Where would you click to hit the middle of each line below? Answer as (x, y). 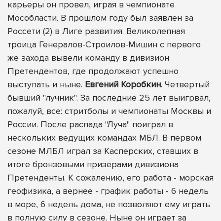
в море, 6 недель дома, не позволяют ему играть (109, 204)
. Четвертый (185, 84)
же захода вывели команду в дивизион (88, 57)
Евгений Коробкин (123, 84)
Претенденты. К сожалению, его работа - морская (110, 177)
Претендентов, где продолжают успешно (93, 71)
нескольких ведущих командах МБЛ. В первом (104, 137)
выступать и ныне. (46, 84)
